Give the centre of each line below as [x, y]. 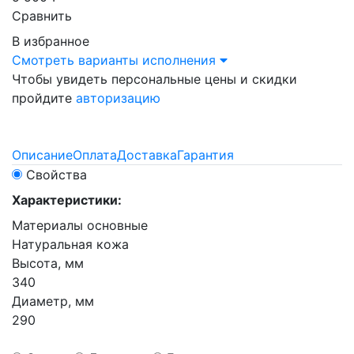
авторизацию [118, 98]
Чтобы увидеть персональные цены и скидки [154, 79]
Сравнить [42, 16]
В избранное [51, 41]
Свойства [56, 175]
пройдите [44, 98]
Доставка [147, 155]
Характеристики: [67, 200]
